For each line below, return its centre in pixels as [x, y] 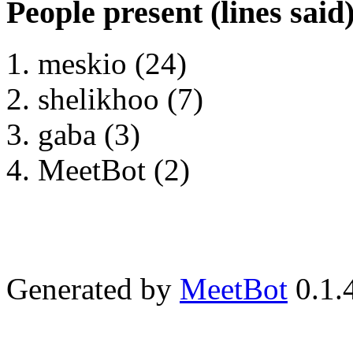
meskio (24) [112, 63]
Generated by [93, 288]
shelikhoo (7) [121, 98]
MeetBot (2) [114, 169]
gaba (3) [89, 134]
